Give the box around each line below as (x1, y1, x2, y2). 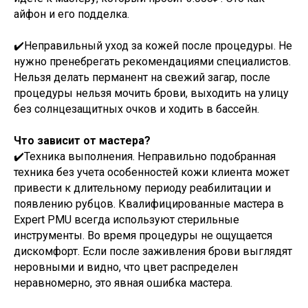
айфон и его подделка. (14, 8, 129, 21)
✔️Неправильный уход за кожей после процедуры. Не (14, 39, 292, 52)
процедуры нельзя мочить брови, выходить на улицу (14, 87, 289, 100)
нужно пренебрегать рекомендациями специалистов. (14, 55, 291, 68)
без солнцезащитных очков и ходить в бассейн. (14, 102, 259, 115)
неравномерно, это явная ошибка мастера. (14, 276, 232, 289)
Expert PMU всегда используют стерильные (14, 213, 239, 226)
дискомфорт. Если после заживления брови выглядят (14, 245, 292, 258)
